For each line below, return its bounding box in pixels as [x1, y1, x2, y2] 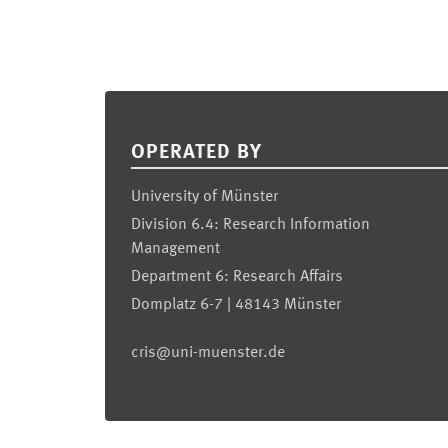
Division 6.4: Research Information [131, 217, 370, 233]
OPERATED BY [131, 143, 262, 163]
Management [131, 241, 220, 257]
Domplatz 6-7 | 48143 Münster [131, 297, 341, 313]
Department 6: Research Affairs [131, 269, 343, 285]
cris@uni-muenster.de [131, 345, 285, 361]
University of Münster [131, 189, 278, 205]
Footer [104, 95, 153, 113]
